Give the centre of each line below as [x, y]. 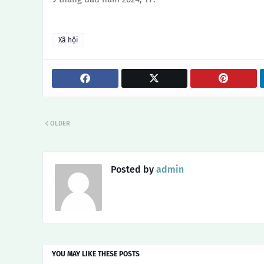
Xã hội [68, 40]
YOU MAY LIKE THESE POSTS [96, 254]
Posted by [132, 169]
